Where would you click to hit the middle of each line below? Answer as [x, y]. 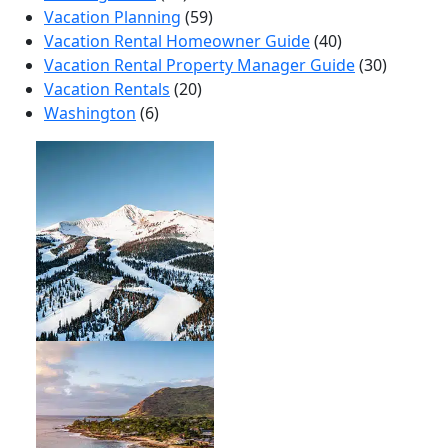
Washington [90, 112]
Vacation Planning [112, 16]
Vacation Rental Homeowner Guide [177, 40]
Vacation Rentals [107, 88]
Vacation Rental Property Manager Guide [199, 64]
